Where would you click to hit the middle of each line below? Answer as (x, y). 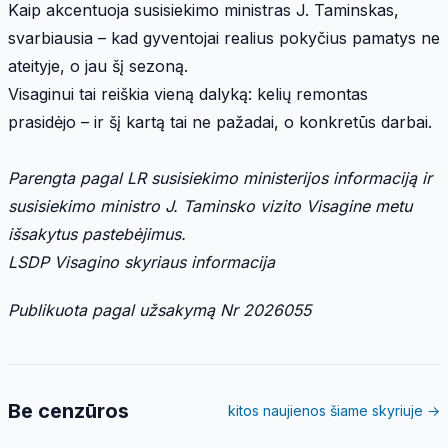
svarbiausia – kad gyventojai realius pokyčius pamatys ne (224, 37)
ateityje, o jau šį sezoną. (98, 65)
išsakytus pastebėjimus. (97, 233)
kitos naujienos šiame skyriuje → (334, 410)
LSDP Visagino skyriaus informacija (141, 261)
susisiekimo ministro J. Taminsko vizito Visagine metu (210, 205)
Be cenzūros (68, 410)
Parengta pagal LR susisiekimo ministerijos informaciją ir (220, 177)
